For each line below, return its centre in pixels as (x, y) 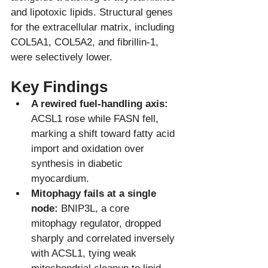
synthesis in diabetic (78, 164)
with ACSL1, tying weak (85, 253)
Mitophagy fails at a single (95, 194)
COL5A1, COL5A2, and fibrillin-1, (86, 42)
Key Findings (59, 87)
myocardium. (60, 179)
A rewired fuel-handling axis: (100, 104)
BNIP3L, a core (95, 208)
